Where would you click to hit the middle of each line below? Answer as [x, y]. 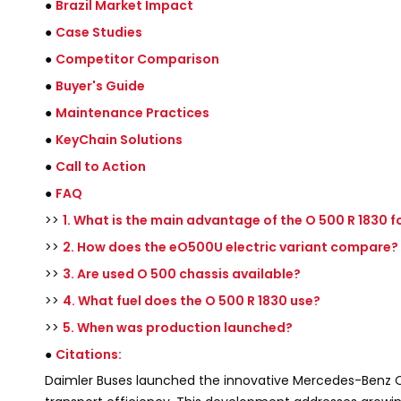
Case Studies [99, 32]
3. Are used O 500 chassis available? [182, 274]
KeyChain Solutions [119, 140]
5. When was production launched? [178, 328]
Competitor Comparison [137, 59]
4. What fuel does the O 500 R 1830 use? [192, 301]
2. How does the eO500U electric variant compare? [230, 247]
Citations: [89, 354]
